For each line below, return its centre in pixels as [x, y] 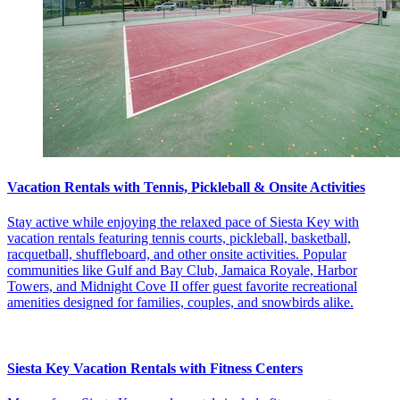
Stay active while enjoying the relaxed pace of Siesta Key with [183, 222]
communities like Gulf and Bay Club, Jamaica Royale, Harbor [182, 271]
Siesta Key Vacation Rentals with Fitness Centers [155, 368]
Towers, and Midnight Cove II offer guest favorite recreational [182, 287]
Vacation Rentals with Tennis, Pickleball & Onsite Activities [186, 187]
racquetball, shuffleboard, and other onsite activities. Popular [177, 254]
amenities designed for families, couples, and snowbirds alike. [180, 303]
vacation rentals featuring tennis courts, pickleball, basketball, [179, 238]
